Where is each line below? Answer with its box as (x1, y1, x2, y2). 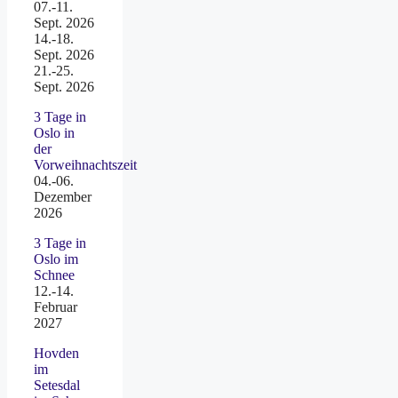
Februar (34, 299, 77, 315)
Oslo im (34, 251, 78, 267)
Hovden (34, 346, 79, 362)
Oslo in (34, 125, 75, 141)
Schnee (34, 267, 75, 283)
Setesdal (34, 378, 80, 394)
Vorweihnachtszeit (34, 157, 137, 173)
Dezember (34, 189, 92, 205)
